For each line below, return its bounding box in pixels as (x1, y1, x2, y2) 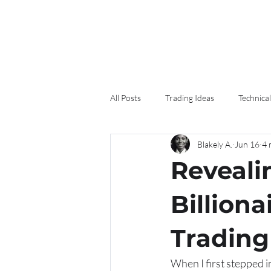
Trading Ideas (165, 92, 214, 103)
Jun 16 (235, 139, 260, 149)
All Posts (110, 92, 141, 103)
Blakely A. (197, 139, 232, 149)
